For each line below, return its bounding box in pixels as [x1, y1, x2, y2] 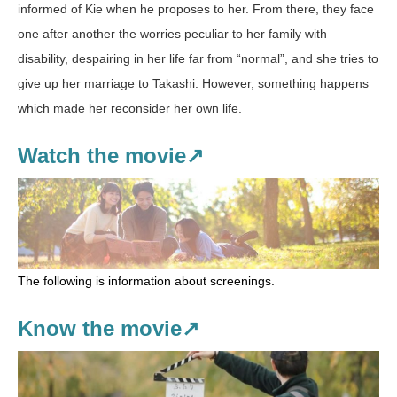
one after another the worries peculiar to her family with [18, 27, 327, 41]
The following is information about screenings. [18, 274, 275, 288]
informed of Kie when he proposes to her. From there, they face [18, 2, 374, 16]
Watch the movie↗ [18, 144, 204, 167]
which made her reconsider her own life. [18, 101, 242, 115]
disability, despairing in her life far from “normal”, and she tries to [18, 51, 378, 66]
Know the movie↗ [18, 316, 199, 340]
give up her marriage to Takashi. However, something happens [18, 76, 369, 90]
